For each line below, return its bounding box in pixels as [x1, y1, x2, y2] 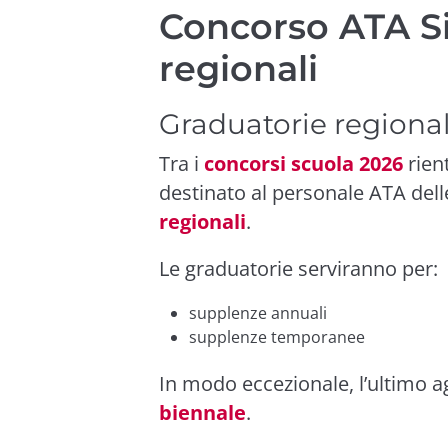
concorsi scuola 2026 [204, 149, 403, 177]
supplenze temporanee [189, 325, 365, 348]
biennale [159, 398, 246, 426]
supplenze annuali [189, 301, 327, 324]
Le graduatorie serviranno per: [159, 254, 438, 282]
